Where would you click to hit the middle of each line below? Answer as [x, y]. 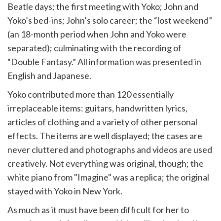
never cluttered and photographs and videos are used [110, 149]
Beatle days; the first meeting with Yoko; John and [103, 6]
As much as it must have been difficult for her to [98, 210]
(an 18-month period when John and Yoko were [97, 34]
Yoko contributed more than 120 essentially [91, 94]
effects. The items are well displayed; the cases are [105, 136]
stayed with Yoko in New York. [65, 191]
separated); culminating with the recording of [94, 48]
